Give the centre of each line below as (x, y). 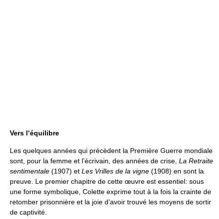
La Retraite (196, 161)
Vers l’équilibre (34, 133)
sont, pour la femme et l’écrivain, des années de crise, (94, 161)
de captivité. (28, 212)
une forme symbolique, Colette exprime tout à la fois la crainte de (110, 192)
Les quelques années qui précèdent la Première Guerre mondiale (111, 151)
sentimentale (30, 171)
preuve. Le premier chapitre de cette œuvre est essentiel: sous (107, 181)
